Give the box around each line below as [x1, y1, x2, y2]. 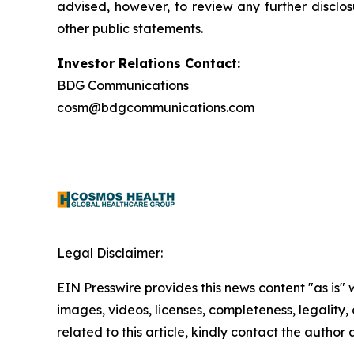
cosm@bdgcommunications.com [57, 100, 254, 116]
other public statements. [57, 21, 203, 37]
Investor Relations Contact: [57, 55, 240, 72]
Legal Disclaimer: [57, 245, 163, 262]
